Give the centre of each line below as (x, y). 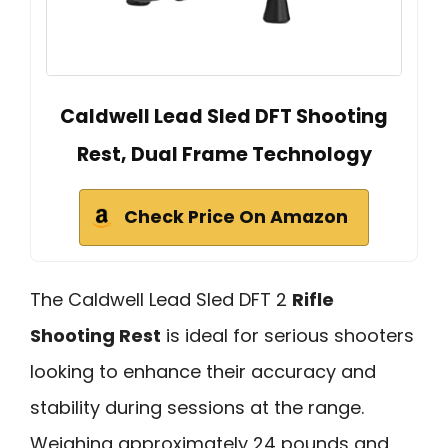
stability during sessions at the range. (197, 407)
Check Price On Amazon (236, 216)
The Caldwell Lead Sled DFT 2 (161, 299)
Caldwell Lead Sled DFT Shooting (224, 116)
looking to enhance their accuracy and (203, 371)
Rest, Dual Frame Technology (224, 154)
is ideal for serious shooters (287, 335)
